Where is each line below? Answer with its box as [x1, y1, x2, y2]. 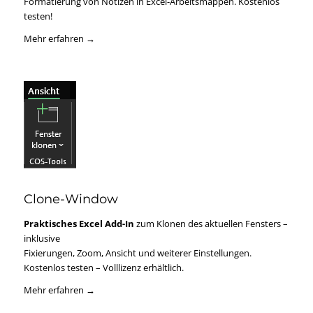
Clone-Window [23, 191, 118, 208]
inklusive [23, 232, 60, 245]
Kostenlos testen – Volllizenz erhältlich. [23, 261, 184, 275]
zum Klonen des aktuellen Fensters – [133, 217, 288, 231]
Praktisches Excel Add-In [23, 217, 134, 231]
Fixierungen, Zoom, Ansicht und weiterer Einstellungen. [23, 247, 252, 260]
